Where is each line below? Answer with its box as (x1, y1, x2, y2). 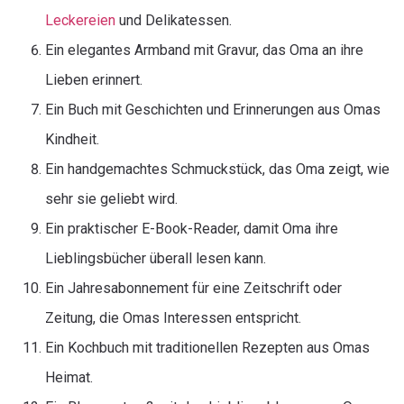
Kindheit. (45, 131, 99, 148)
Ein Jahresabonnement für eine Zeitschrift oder (45, 280, 342, 297)
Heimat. (45, 369, 93, 386)
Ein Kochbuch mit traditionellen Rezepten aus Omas (45, 339, 370, 356)
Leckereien (45, 12, 115, 29)
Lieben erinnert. (45, 71, 142, 88)
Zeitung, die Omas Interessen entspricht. (45, 309, 301, 326)
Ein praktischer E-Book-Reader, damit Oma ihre (45, 220, 338, 237)
